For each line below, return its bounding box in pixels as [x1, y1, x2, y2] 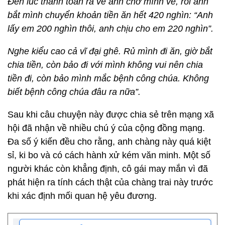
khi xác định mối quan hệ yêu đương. [8, 191, 159, 201]
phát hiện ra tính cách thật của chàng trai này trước [8, 177, 213, 187]
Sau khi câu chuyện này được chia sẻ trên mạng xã [8, 109, 214, 120]
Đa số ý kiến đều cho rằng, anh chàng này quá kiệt [8, 137, 211, 147]
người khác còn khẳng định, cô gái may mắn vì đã [8, 164, 208, 174]
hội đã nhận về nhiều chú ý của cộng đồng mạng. [8, 123, 205, 133]
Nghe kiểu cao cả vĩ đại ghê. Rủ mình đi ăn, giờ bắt [8, 46, 212, 56]
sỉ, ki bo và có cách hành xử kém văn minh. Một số [8, 150, 210, 160]
